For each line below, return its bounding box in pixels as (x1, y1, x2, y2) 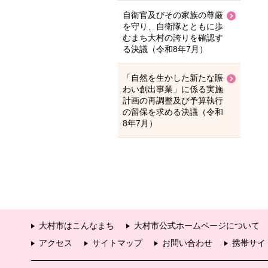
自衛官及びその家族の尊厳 (123, 10, 223, 20)
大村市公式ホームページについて (134, 221, 260, 230)
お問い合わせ (162, 238, 212, 248)
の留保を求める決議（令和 (123, 107, 223, 117)
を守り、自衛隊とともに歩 (123, 22, 223, 31)
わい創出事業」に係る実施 (123, 84, 223, 94)
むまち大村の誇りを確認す (123, 33, 223, 42)
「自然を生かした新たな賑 (123, 73, 223, 83)
